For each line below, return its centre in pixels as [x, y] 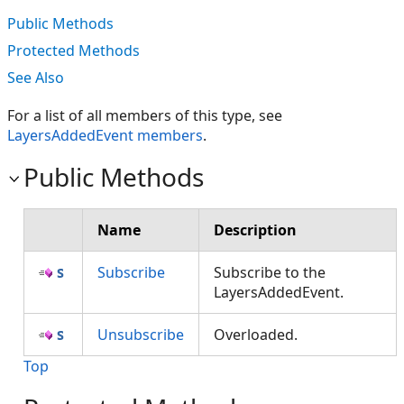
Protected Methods [73, 50]
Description [255, 230]
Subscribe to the [270, 272]
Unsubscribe [141, 335]
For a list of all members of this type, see [145, 115]
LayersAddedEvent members [105, 135]
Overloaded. [261, 335]
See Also [36, 78]
